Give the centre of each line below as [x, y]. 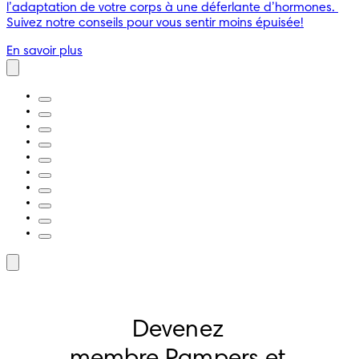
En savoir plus [44, 51]
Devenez [178, 331]
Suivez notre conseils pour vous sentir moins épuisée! [155, 23]
